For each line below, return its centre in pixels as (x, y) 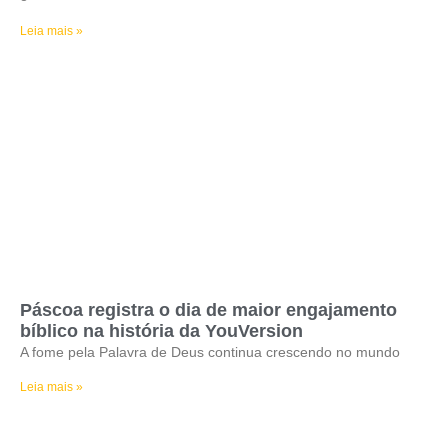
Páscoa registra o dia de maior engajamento (208, 310)
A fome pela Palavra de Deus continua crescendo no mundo (210, 352)
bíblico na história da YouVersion (161, 331)
